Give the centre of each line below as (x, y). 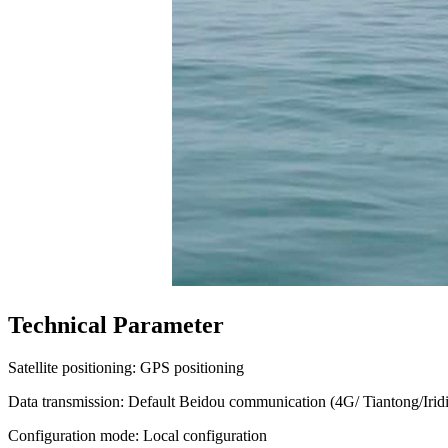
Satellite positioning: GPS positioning (126, 368)
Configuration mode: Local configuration (137, 436)
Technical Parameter (116, 325)
